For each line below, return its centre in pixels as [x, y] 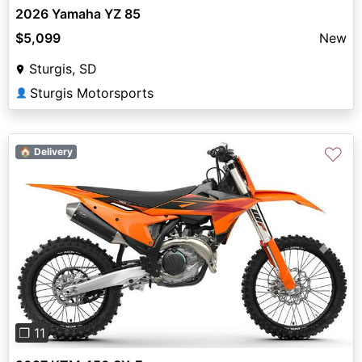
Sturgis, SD [63, 68]
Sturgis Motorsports [92, 93]
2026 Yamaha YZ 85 [78, 13]
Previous [61, 251]
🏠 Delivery [46, 151]
